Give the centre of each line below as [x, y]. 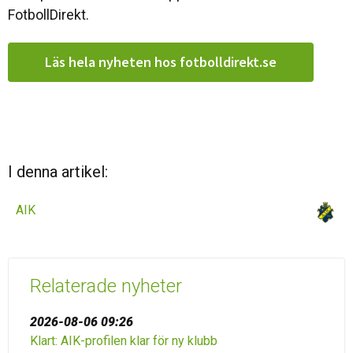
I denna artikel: [58, 172]
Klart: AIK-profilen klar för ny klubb [124, 341]
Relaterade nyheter [106, 286]
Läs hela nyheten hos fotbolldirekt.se [161, 62]
